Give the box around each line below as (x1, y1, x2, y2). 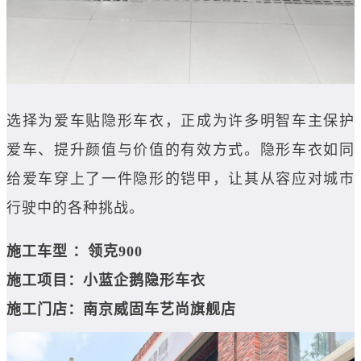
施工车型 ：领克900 (6, 243, 143, 260)
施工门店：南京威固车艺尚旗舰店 (6, 301, 236, 318)
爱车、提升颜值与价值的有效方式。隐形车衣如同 (6, 142, 355, 159)
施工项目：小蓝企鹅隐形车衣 (6, 272, 205, 289)
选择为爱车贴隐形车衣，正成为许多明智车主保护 (6, 113, 355, 130)
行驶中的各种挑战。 (6, 200, 144, 217)
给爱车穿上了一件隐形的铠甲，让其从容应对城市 (6, 171, 355, 188)
